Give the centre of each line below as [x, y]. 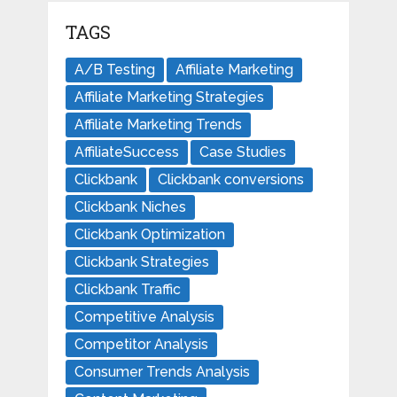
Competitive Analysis [144, 316]
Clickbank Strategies [141, 261]
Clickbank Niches [130, 206]
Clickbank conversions [230, 179]
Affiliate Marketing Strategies [169, 97]
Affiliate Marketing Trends [158, 124]
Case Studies [242, 152]
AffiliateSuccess [126, 152]
